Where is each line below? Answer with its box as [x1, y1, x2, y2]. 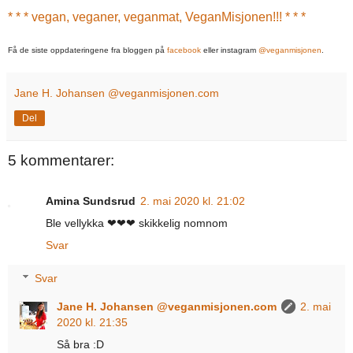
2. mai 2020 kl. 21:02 [140, 195, 245, 208]
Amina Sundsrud [46, 195, 136, 208]
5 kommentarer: [8, 152, 114, 169]
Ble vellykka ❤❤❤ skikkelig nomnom [46, 217, 228, 230]
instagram [221, 46, 258, 55]
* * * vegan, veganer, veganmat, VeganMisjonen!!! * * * [8, 10, 306, 24]
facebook [167, 46, 201, 55]
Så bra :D [57, 338, 105, 351]
